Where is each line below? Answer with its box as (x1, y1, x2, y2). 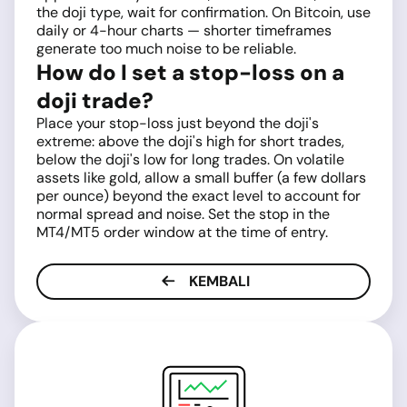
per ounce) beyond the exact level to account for (36, 186, 361, 206)
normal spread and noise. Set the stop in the (36, 204, 330, 224)
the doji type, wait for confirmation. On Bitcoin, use (36, 3, 371, 23)
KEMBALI (184, 272, 250, 292)
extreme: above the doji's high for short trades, (36, 132, 344, 152)
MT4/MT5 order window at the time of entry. (36, 223, 328, 243)
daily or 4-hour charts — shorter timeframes (36, 21, 332, 41)
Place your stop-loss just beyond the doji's (36, 114, 319, 134)
